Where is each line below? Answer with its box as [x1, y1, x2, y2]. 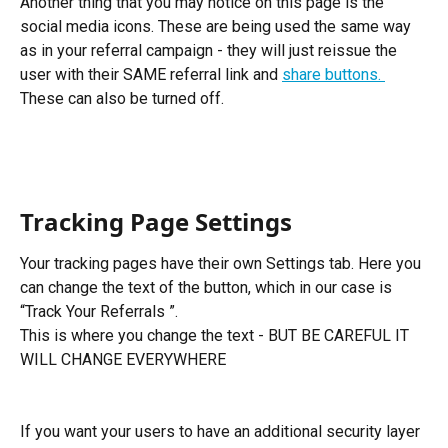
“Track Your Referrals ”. [20, 301, 178, 321]
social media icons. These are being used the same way [20, 17, 415, 37]
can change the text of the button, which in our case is [20, 277, 396, 297]
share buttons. [282, 65, 385, 85]
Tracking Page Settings [20, 204, 292, 238]
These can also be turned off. [20, 89, 224, 109]
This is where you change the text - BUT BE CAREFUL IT [20, 325, 413, 345]
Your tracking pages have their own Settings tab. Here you [20, 253, 425, 273]
